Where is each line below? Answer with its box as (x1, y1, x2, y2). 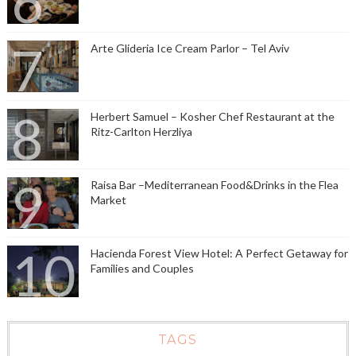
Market (90, 193, 126, 207)
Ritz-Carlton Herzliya (90, 125, 192, 139)
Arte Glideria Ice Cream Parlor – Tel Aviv (90, 41, 289, 56)
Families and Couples (90, 261, 194, 276)
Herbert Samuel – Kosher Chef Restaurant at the (90, 110, 335, 124)
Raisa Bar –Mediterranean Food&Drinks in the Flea (90, 178, 339, 192)
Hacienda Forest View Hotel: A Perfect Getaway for (90, 246, 348, 261)
